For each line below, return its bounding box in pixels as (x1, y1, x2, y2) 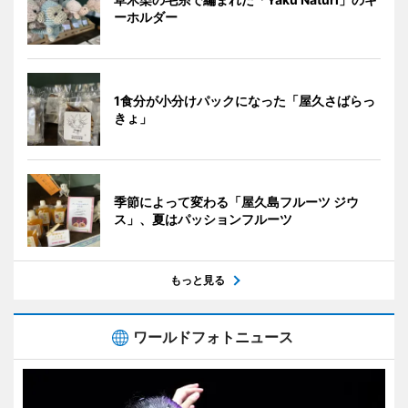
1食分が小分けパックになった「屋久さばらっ (114, 92, 375, 108)
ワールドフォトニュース (133, 327, 293, 346)
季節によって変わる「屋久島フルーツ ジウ (114, 193, 359, 209)
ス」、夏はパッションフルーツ (114, 210, 292, 227)
